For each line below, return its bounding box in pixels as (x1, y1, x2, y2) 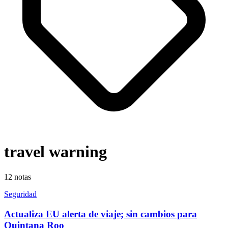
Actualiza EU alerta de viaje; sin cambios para (4, 208, 197, 219)
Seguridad (4, 189, 37, 198)
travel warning (4, 142, 107, 161)
